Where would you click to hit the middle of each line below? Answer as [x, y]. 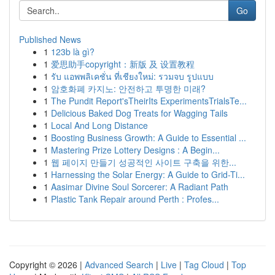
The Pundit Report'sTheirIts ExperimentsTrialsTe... [149, 101]
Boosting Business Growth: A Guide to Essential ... [149, 137]
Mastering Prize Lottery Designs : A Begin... [135, 150]
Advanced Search [119, 265]
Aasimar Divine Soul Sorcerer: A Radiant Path [140, 187]
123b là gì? [73, 52]
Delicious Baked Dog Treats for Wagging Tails [139, 113]
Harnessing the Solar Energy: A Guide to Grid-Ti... [148, 174]
